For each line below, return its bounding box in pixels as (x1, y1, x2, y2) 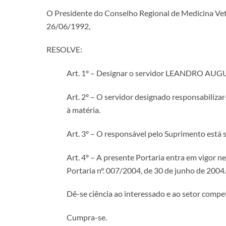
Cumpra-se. (67, 212, 107, 222)
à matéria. (67, 104, 100, 115)
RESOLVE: (46, 44, 82, 54)
